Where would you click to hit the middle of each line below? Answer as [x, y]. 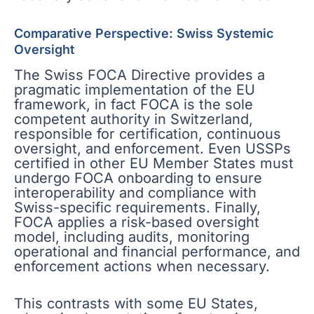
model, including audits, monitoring [132, 237]
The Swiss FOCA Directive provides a [139, 75]
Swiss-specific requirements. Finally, [137, 207]
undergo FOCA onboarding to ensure [138, 178]
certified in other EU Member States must [154, 163]
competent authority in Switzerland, [134, 119]
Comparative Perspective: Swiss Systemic [144, 33]
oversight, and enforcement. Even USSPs [152, 149]
